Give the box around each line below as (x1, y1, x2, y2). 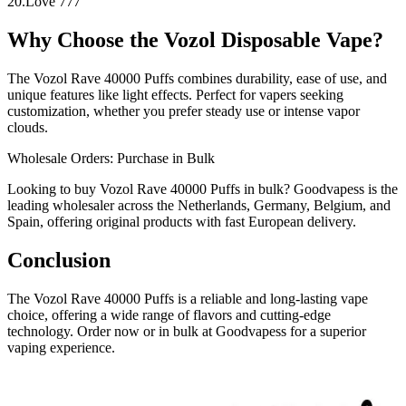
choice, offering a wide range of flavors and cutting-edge (7, 306, 331, 323)
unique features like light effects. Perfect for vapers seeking (7, 86, 343, 102)
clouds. (7, 119, 48, 135)
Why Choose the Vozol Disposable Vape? (7, 27, 383, 52)
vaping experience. (7, 339, 115, 355)
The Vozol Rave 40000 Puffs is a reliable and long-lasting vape (7, 290, 368, 306)
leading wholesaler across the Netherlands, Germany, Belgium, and (7, 197, 391, 213)
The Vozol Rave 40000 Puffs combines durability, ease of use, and (7, 70, 387, 86)
